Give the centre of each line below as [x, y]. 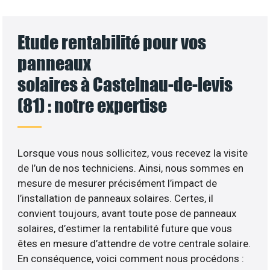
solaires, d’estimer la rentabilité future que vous [125, 228]
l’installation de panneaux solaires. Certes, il [116, 198]
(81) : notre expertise [93, 105]
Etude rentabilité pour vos [112, 42]
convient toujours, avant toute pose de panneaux [127, 213]
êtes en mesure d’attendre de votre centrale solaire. [134, 243]
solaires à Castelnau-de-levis [125, 84]
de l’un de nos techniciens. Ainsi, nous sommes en [131, 168]
